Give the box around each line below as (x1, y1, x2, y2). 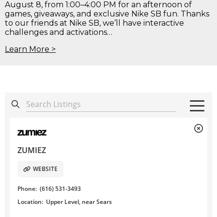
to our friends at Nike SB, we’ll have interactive (5, 18, 184, 28)
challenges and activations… (5, 28, 112, 37)
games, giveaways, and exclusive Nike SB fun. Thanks (5, 9, 209, 18)
